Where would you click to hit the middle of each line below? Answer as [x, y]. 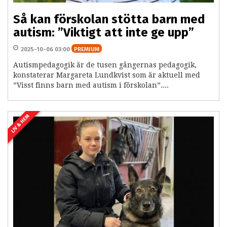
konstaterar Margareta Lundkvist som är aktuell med [107, 75]
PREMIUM [87, 49]
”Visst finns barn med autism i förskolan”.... [91, 85]
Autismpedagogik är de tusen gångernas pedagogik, [105, 65]
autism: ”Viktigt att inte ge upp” [104, 33]
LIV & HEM [20, 124]
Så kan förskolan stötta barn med [109, 20]
